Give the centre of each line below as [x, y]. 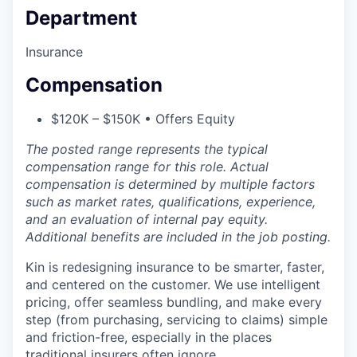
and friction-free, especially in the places [149, 337]
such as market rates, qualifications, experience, [171, 202]
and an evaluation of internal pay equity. [147, 220]
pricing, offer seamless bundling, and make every [174, 302]
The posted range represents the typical [147, 149]
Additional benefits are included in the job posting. [178, 237]
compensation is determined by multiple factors [170, 184]
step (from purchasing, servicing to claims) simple [177, 320]
